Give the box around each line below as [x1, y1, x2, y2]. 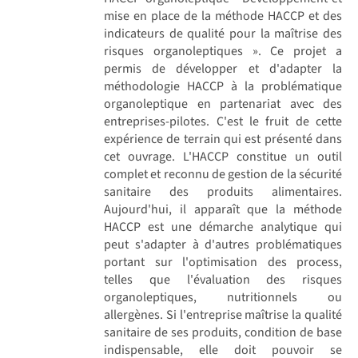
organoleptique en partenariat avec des [104, 94, 342, 113]
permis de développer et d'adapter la [104, 59, 342, 78]
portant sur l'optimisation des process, [104, 253, 342, 271]
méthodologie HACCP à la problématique [104, 77, 342, 95]
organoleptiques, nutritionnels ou [104, 288, 342, 306]
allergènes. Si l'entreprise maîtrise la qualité [104, 305, 342, 324]
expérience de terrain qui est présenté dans [104, 129, 342, 148]
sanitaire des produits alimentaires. [104, 182, 342, 201]
